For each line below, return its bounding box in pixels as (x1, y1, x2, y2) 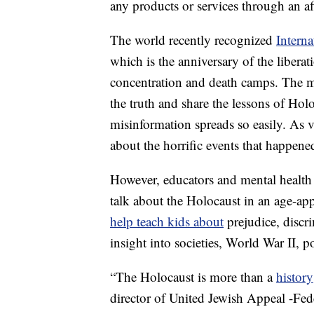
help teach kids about (110, 212, 224, 231)
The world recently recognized (110, 31, 276, 49)
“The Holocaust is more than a (110, 268, 276, 286)
